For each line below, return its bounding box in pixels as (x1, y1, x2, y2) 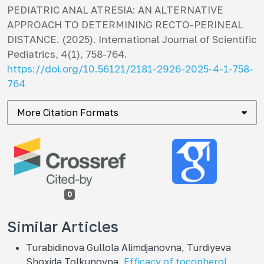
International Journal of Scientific (98, 33, 257, 45)
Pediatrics (7, 48, 55, 60)
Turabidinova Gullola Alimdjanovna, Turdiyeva (26, 241, 231, 253)
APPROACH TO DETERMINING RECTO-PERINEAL (7, 18, 243, 31)
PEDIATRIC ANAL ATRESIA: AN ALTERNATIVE (7, 4, 223, 16)
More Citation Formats (17, 107, 118, 118)
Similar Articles (7, 217, 118, 236)
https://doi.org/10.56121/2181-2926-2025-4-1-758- (7, 62, 253, 75)
